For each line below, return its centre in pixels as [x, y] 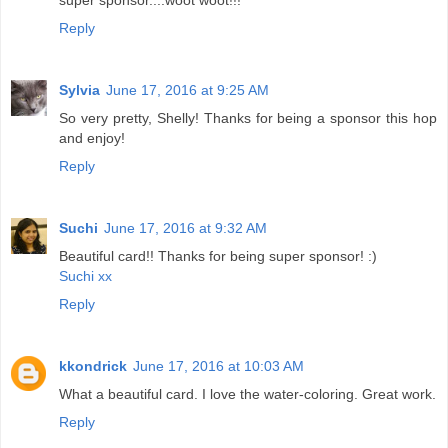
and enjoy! [92, 138]
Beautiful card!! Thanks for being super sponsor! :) [218, 256]
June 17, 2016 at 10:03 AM [218, 366]
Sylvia [79, 90]
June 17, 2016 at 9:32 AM [185, 228]
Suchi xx [85, 276]
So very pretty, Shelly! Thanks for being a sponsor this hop [248, 118]
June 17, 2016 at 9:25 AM [187, 90]
